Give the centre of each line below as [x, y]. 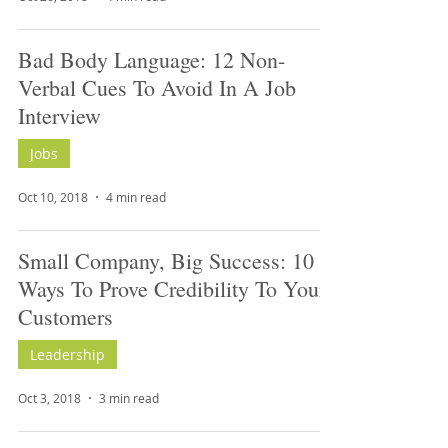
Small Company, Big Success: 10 [166, 260]
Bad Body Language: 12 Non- [151, 59]
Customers [65, 316]
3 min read [129, 398]
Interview [59, 115]
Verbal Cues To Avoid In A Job [157, 87]
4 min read [136, 197]
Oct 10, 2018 [53, 197]
